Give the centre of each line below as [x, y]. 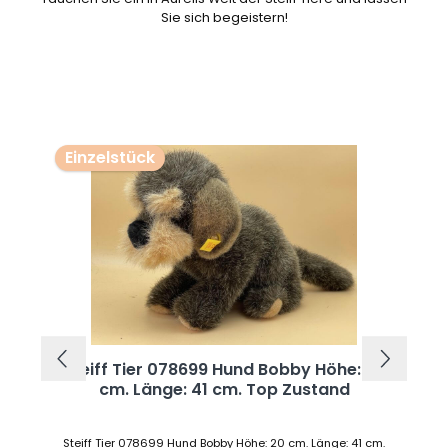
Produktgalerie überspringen [134, 140]
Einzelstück [109, 158]
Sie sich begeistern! [224, 17]
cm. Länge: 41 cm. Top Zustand [297, 390]
